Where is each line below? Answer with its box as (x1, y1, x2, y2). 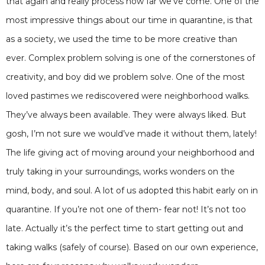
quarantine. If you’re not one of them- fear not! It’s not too (6, 204, 246, 215)
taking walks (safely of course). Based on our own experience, (6, 242, 258, 253)
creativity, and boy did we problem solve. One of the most (6, 72, 245, 82)
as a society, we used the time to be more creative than (6, 34, 237, 44)
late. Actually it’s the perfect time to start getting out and (6, 223, 243, 234)
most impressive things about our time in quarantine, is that (6, 15, 253, 25)
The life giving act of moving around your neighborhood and (6, 147, 254, 158)
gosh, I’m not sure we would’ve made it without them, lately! (6, 128, 257, 139)
